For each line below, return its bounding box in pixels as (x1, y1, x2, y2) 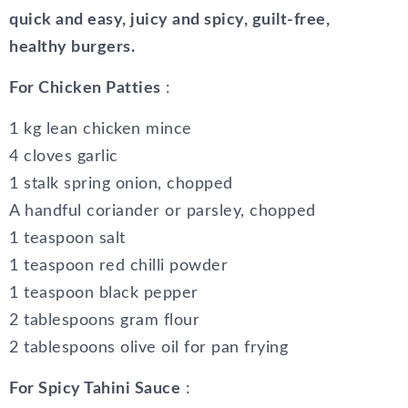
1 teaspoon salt (9, 230, 126, 248)
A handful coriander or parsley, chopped (9, 203, 316, 220)
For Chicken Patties (9, 80, 161, 97)
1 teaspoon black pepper (9, 285, 199, 302)
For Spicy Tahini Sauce (9, 381, 180, 398)
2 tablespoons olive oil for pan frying (9, 340, 288, 357)
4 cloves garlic (9, 148, 118, 166)
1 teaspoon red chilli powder (9, 258, 228, 275)
